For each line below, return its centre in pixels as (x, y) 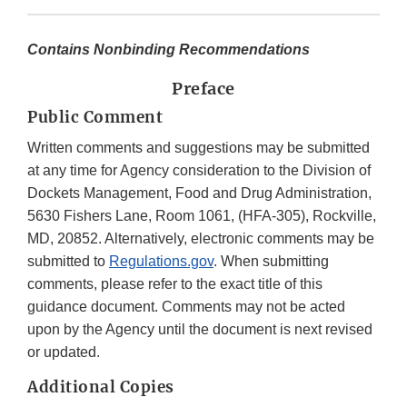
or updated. (64, 352)
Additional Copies (101, 387)
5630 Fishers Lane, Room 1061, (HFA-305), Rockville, (202, 216)
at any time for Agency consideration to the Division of (199, 171)
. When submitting (271, 262)
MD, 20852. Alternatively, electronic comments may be (201, 239)
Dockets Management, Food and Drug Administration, (199, 194)
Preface (203, 89)
